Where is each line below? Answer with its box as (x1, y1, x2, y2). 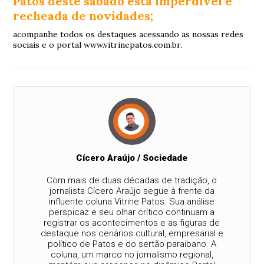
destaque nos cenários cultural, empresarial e (40, 227, 223, 239)
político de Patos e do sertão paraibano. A (47, 238, 216, 249)
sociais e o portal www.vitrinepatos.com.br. (13, 39, 183, 50)
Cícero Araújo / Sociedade (76, 152, 188, 163)
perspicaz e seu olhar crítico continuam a (49, 206, 215, 217)
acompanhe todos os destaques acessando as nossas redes (13, 28, 244, 39)
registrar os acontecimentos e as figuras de (44, 217, 220, 228)
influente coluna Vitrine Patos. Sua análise (49, 196, 215, 207)
